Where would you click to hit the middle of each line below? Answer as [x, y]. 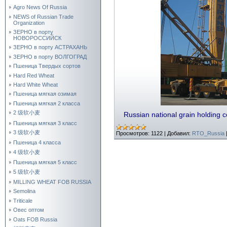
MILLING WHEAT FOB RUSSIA [52, 182]
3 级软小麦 [27, 132]
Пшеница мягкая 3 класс [45, 123]
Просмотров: [133, 133]
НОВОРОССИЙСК [37, 38]
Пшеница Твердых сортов [47, 66]
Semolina [24, 191]
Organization [29, 23]
